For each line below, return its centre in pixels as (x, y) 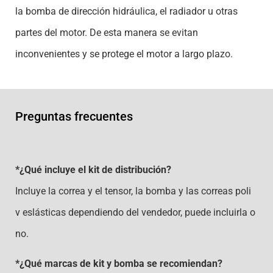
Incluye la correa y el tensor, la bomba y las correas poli (133, 191)
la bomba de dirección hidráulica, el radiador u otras (126, 12)
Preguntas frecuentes (74, 116)
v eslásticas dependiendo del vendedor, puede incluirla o (135, 212)
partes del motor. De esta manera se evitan (107, 33)
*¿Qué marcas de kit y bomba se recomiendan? (119, 264)
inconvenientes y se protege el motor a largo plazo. (124, 54)
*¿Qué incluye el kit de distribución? (93, 169)
